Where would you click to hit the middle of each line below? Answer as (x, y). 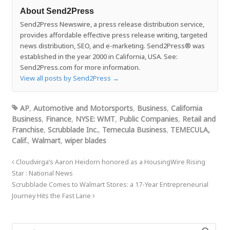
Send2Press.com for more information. (80, 68)
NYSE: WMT (95, 119)
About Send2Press (57, 11)
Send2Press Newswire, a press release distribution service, (112, 24)
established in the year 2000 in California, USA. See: (99, 57)
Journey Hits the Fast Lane (52, 196)
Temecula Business (134, 130)
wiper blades (85, 141)
